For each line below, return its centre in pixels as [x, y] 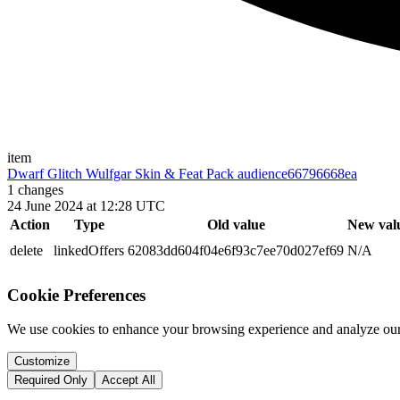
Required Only [51, 380]
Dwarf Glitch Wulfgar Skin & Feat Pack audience [147, 174]
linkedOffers [89, 250]
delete [26, 250]
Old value [236, 225]
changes [39, 190]
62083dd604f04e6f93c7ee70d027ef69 [236, 250]
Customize [42, 362]
